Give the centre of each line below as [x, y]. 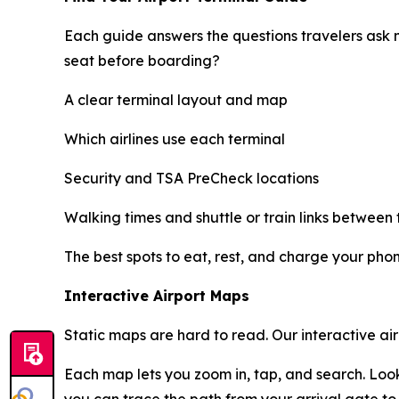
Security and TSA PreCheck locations [191, 178]
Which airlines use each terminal [175, 139]
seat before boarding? [142, 61]
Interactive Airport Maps [157, 296]
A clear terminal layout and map [176, 100]
